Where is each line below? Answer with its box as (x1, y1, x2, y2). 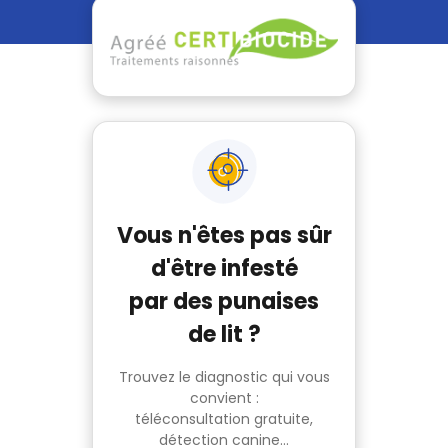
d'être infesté (150, 253, 298, 285)
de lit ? (187, 319, 261, 351)
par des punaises (129, 286, 319, 318)
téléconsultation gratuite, (135, 409, 313, 430)
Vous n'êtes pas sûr (116, 220, 332, 252)
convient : (189, 388, 259, 409)
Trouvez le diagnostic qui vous (118, 367, 330, 388)
